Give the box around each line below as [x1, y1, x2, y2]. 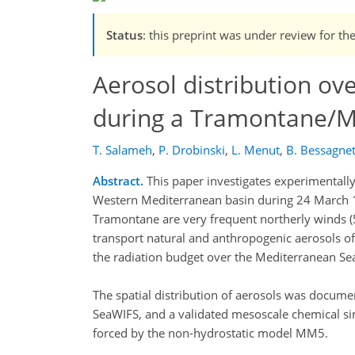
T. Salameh [93, 142, 152, 158]
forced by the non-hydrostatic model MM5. [93, 325, 328, 342]
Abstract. [93, 173, 143, 189]
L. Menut [231, 142, 280, 158]
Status [106, 26, 143, 43]
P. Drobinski [158, 142, 225, 158]
